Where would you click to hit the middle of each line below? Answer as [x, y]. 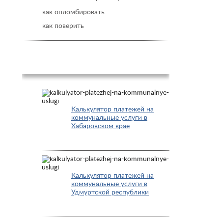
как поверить [63, 26]
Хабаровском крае [100, 126]
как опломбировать [73, 12]
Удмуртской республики [110, 192]
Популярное [96, 65]
